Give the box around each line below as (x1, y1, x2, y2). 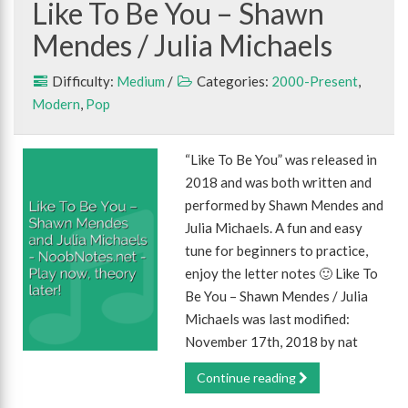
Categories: (194, 73, 271, 89)
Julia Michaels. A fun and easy (185, 219, 363, 236)
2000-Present (271, 73, 358, 89)
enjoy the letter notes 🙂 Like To (185, 265, 379, 281)
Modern (32, 96, 80, 112)
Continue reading (197, 370, 300, 385)
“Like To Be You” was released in (185, 151, 378, 168)
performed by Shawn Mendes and (185, 197, 384, 213)
